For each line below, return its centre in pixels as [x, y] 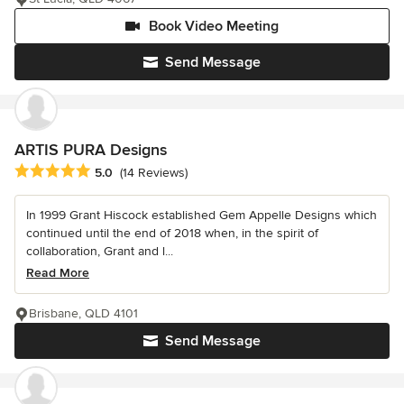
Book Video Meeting [214, 27]
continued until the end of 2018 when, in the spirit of [172, 233]
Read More [58, 272]
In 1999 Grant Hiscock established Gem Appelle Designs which [202, 215]
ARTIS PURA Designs [91, 150]
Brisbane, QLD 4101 [83, 313]
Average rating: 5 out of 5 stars [110, 171]
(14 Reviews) [154, 172]
